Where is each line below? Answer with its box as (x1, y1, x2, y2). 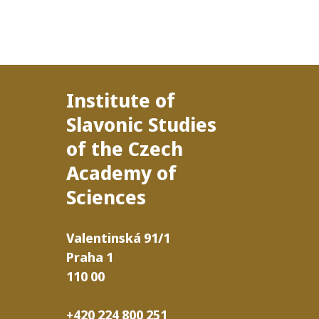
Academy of (66, 158, 177, 186)
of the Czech (66, 134, 184, 162)
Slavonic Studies (66, 110, 217, 137)
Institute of (66, 85, 176, 113)
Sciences (66, 182, 147, 210)
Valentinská (66, 229, 142, 247)
